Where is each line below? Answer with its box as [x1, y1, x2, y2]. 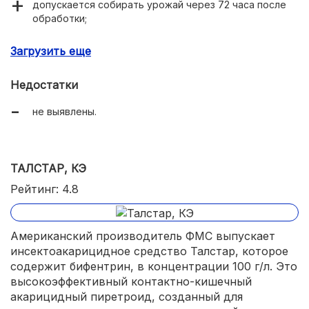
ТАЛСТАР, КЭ [10, 161, 86, 176]
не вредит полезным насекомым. [32, 73, 192, 86]
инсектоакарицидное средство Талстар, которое [10, 244, 288, 258]
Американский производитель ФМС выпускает [10, 229, 275, 243]
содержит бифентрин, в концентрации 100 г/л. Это [10, 259, 297, 273]
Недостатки [10, 78, 78, 92]
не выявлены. [32, 106, 97, 118]
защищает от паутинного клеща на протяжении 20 [32, 36, 278, 48]
